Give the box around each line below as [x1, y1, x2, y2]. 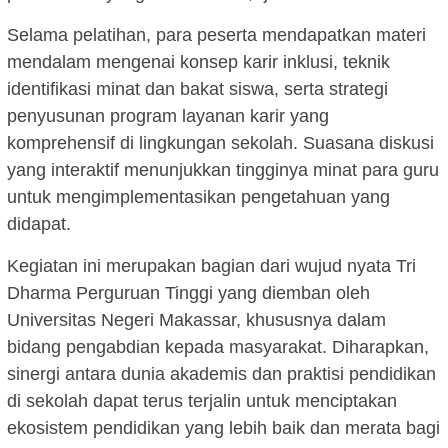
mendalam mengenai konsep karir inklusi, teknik [7, 52, 390, 73]
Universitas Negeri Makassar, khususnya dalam [7, 310, 386, 331]
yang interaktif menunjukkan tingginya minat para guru [7, 160, 439, 181]
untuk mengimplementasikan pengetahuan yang [7, 187, 390, 208]
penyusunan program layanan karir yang [7, 106, 329, 127]
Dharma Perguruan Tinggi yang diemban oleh [7, 283, 370, 304]
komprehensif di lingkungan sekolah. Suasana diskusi [7, 133, 434, 154]
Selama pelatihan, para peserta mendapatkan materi [7, 25, 426, 46]
